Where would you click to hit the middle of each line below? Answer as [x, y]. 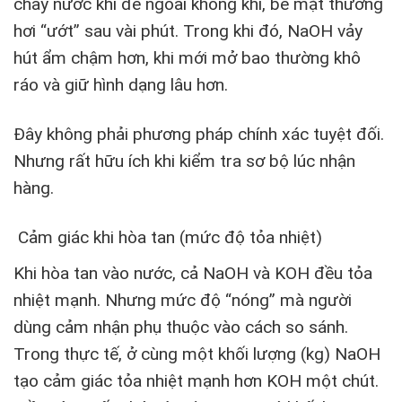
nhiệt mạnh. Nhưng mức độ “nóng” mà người [183, 300]
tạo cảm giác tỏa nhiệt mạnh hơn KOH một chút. [196, 380]
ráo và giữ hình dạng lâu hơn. [121, 85]
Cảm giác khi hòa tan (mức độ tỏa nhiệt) [168, 237]
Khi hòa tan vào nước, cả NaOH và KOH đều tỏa [193, 273]
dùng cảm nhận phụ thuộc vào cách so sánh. [181, 327]
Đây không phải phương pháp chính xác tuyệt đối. [199, 135]
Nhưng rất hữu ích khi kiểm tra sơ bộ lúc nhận [184, 162]
